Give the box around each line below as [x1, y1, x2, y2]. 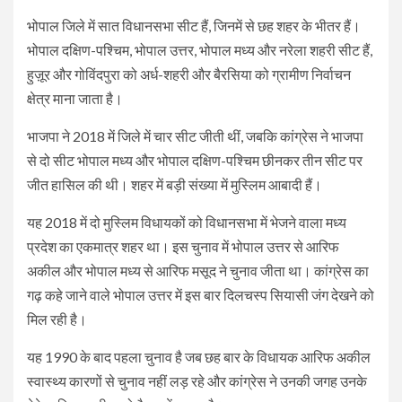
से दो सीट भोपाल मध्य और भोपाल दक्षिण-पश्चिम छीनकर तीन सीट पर [27, 151, 363, 169]
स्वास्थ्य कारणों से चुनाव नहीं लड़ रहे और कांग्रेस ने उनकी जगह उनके [27, 371, 367, 389]
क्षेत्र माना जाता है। [27, 89, 123, 107]
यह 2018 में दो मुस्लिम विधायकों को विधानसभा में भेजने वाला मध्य [27, 213, 346, 231]
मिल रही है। [27, 310, 87, 328]
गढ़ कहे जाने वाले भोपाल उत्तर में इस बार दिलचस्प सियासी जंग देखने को [27, 285, 374, 303]
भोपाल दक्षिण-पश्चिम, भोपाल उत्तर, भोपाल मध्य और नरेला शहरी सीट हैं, [27, 40, 372, 58]
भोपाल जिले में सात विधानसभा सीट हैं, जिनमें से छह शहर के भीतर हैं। [27, 16, 361, 34]
